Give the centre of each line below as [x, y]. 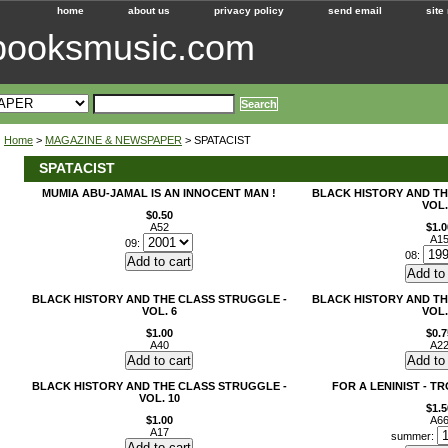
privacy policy [249, 10]
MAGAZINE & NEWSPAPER [113, 140]
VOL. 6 [159, 311]
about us [149, 10]
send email [355, 10]
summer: [414, 436]
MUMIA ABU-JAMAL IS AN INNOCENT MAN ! [159, 193]
